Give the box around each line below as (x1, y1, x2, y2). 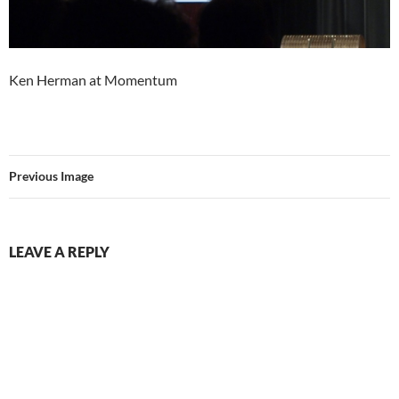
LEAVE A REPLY (9, 243, 110, 261)
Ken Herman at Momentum (9, 71, 177, 89)
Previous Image (9, 168, 94, 184)
